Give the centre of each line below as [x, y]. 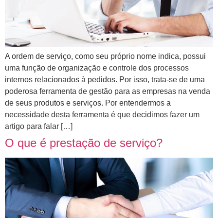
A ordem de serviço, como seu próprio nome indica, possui [105, 56]
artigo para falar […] [39, 127]
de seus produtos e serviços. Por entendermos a [88, 103]
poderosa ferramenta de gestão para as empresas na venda [108, 91]
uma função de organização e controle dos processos [97, 68]
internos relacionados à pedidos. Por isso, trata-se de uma [105, 80]
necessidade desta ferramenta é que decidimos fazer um [102, 115]
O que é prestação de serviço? [84, 143]
